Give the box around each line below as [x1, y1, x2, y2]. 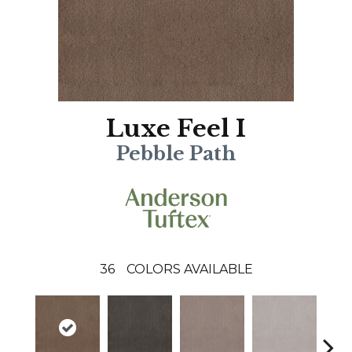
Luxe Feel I [106, 114, 246, 144]
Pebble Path [116, 142, 236, 166]
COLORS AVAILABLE [126, 261, 253, 277]
